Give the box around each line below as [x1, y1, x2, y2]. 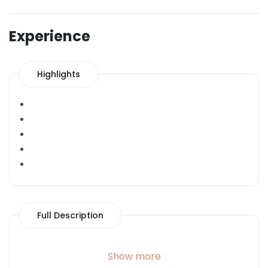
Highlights [37, 68, 80, 80]
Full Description [37, 209, 103, 221]
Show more [107, 249, 161, 263]
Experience [9, 26, 90, 46]
